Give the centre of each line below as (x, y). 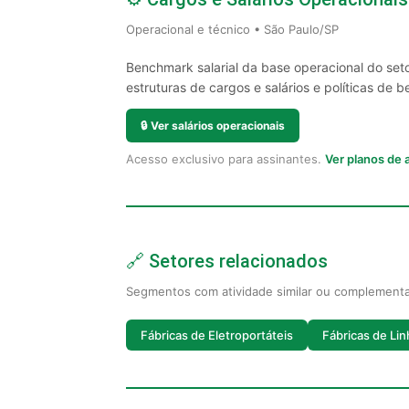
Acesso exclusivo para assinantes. (225, 159)
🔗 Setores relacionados (227, 261)
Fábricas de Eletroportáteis (217, 335)
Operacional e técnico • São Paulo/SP (232, 29)
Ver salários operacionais (218, 126)
